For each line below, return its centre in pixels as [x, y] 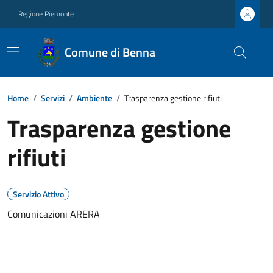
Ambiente [94, 98]
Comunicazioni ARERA [54, 214]
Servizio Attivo [38, 194]
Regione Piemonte [46, 14]
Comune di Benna [110, 52]
